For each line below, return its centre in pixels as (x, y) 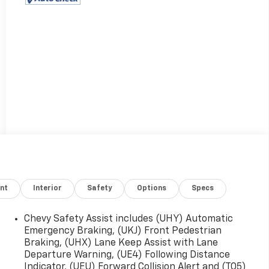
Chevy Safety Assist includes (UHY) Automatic (128, 219)
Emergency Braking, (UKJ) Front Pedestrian (122, 231)
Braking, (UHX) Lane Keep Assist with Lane (121, 243)
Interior (48, 188)
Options (152, 188)
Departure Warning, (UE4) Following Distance (127, 255)
